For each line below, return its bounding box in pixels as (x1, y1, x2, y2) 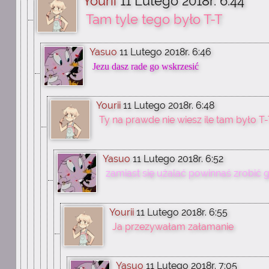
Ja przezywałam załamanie (112, 221, 234, 232)
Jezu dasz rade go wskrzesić (92, 61, 199, 71)
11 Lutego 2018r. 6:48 (123, 100, 214, 111)
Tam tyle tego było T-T (86, 11, 222, 27)
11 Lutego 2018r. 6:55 (136, 207, 228, 218)
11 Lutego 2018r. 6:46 (119, 46, 211, 58)
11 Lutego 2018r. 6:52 (133, 153, 223, 165)
